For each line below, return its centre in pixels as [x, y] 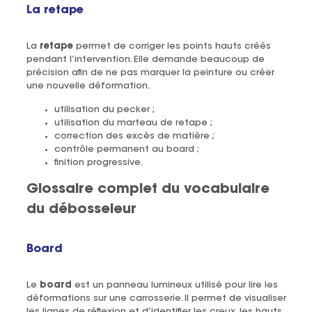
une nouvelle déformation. [88, 86]
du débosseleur [81, 210]
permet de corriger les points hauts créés [172, 46]
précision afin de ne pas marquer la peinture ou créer [150, 72]
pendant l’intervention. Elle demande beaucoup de [145, 59]
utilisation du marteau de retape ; [133, 123]
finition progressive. [98, 162]
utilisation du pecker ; [104, 109]
